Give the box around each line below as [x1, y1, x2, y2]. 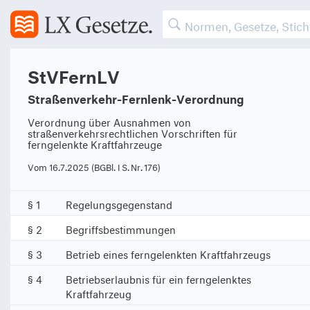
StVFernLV [28, 60, 120, 88]
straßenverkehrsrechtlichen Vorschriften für [28, 124, 237, 140]
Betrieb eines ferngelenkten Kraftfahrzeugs [66, 245, 271, 261]
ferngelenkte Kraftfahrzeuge [28, 135, 162, 151]
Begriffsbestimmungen [66, 220, 176, 236]
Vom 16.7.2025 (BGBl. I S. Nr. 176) [28, 159, 161, 173]
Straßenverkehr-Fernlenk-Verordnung [28, 88, 244, 107]
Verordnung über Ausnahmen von [28, 113, 191, 129]
